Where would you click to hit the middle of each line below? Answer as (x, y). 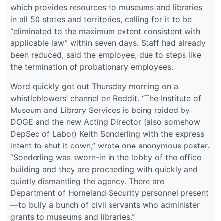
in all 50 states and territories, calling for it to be (101, 19)
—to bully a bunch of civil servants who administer (105, 204)
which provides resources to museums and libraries (106, 7)
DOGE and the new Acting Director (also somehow (105, 122)
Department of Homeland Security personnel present (110, 193)
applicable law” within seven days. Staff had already (108, 43)
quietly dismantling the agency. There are (87, 181)
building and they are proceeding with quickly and (104, 169)
